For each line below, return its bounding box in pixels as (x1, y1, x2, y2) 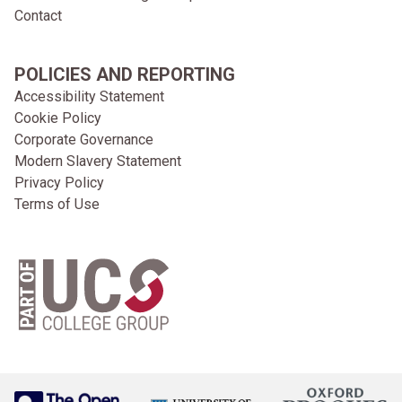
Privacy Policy (14, 174, 104, 191)
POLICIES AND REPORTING (14, 64, 235, 85)
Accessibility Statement (14, 88, 164, 105)
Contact (14, 7, 62, 24)
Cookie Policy (14, 109, 101, 127)
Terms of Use (14, 196, 100, 213)
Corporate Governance (14, 131, 153, 148)
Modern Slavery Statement (14, 153, 181, 170)
